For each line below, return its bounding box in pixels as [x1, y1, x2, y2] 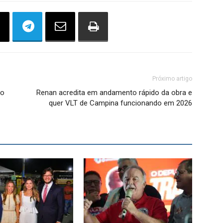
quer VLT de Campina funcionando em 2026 [49, 99, 192, 108]
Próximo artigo [152, 75, 192, 82]
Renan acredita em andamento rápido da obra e [36, 88, 192, 97]
